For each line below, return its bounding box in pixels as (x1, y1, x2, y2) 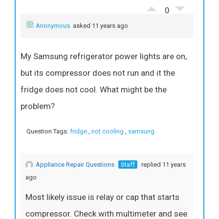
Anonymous (36, 22, 70, 29)
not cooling (91, 127, 124, 135)
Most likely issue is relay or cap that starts (25, 192, 179, 202)
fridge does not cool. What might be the (21, 84, 167, 94)
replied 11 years (140, 160, 186, 168)
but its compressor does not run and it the (21, 67, 175, 78)
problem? (21, 101, 55, 111)
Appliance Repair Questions (36, 160, 114, 168)
